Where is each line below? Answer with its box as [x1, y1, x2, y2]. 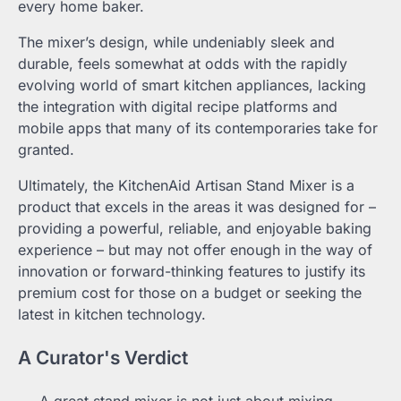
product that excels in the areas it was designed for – [18, 198, 376, 217]
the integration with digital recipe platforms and [18, 98, 337, 116]
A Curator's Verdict [18, 346, 188, 370]
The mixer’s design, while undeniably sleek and [18, 33, 335, 52]
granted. [18, 141, 74, 159]
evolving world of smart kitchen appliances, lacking [18, 76, 366, 95]
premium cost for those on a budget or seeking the [18, 284, 362, 303]
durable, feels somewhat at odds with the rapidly [18, 55, 347, 73]
